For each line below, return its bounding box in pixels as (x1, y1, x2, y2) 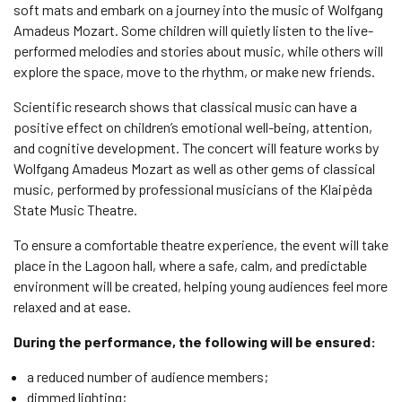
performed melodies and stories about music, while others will (13, 42, 383, 59)
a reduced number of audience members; (27, 368, 268, 385)
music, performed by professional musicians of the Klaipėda (13, 180, 372, 197)
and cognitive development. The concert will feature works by (13, 139, 379, 156)
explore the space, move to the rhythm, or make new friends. (13, 63, 375, 80)
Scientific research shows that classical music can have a (13, 98, 357, 115)
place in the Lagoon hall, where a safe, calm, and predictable (13, 257, 367, 274)
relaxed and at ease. (13, 298, 131, 315)
